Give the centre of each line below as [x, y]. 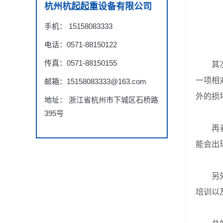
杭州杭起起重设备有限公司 [98, 6]
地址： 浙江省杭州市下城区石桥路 [101, 100]
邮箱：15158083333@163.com [95, 81]
